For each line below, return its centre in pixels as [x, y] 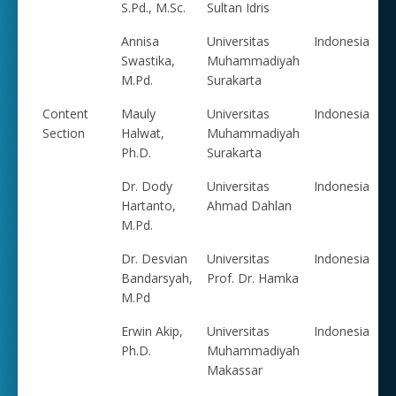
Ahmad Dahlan [249, 205]
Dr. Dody [147, 186]
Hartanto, [148, 205]
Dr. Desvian [154, 258]
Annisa [140, 41]
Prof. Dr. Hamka [253, 278]
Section [64, 133]
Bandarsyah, [157, 278]
